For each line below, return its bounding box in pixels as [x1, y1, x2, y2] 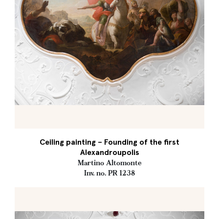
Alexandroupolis [80, 148, 139, 157]
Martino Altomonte [77, 158, 142, 167]
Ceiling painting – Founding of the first [40, 137, 179, 147]
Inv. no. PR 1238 [84, 169, 135, 177]
